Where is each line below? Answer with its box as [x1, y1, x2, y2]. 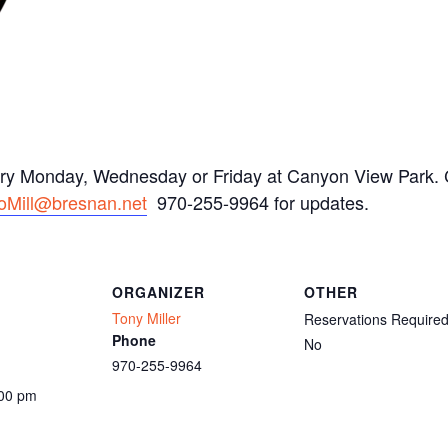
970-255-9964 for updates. [147, 189, 369, 215]
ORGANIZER [112, 282, 205, 302]
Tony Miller [112, 308, 181, 328]
